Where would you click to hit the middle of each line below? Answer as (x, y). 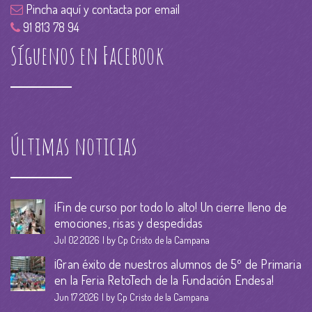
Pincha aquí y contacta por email (101, 9)
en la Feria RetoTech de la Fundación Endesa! (164, 280)
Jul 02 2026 (77, 240)
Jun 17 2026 (77, 297)
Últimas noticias (74, 146)
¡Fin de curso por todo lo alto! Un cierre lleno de (171, 207)
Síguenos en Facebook (87, 55)
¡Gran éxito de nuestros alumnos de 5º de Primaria (178, 264)
